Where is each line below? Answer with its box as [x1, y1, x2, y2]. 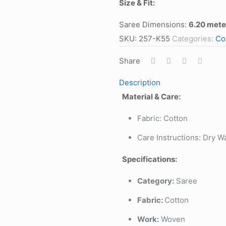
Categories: [172, 34, 215, 43]
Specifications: [122, 154, 177, 164]
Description [119, 78, 160, 87]
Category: [137, 176, 174, 186]
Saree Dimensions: [119, 20, 189, 29]
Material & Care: [122, 92, 181, 101]
